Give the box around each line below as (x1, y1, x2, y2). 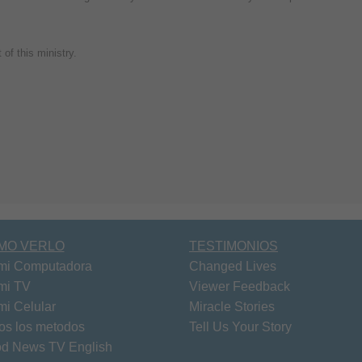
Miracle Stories (189, 299, 275, 314)
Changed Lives (189, 259, 276, 273)
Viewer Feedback (189, 279, 290, 293)
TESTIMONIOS (189, 238, 278, 253)
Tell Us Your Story (189, 319, 292, 334)
